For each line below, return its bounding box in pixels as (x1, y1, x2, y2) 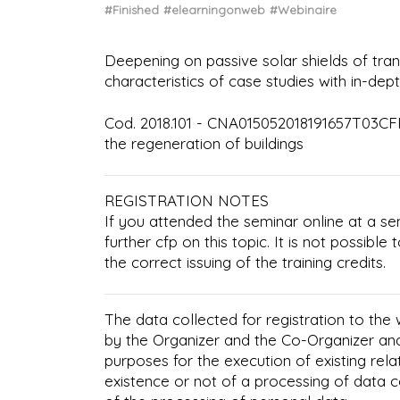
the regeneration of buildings (104, 134, 304, 153)
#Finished (104, 3, 159, 17)
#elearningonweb (163, 3, 265, 17)
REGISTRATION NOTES (104, 191, 269, 210)
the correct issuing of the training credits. (104, 253, 386, 271)
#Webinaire (270, 3, 337, 17)
